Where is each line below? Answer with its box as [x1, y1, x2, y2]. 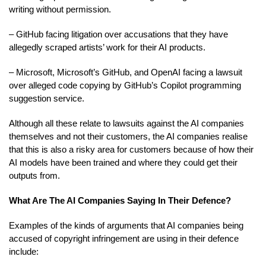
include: [9, 246, 39, 256]
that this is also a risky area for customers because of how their [9, 144, 254, 154]
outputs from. [9, 170, 60, 180]
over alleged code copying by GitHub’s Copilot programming [9, 80, 241, 90]
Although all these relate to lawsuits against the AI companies [9, 118, 244, 128]
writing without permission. [9, 4, 111, 14]
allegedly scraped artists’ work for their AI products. [9, 42, 205, 52]
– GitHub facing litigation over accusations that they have [9, 28, 228, 39]
